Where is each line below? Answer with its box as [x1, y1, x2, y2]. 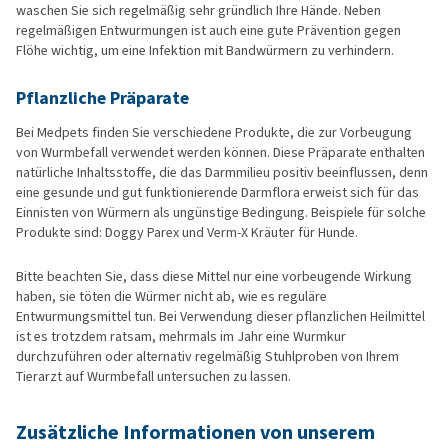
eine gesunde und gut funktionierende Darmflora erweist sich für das [16, 183, 419, 203]
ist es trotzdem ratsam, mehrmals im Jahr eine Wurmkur [16, 327, 346, 347]
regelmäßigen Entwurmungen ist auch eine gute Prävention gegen [16, 21, 401, 41]
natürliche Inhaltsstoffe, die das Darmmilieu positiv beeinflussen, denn [16, 163, 428, 183]
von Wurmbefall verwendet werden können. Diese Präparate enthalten [16, 143, 425, 163]
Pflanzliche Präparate [16, 86, 189, 111]
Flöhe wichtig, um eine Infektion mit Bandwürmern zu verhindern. [16, 41, 394, 61]
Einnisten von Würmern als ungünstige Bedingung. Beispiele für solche [16, 203, 426, 223]
